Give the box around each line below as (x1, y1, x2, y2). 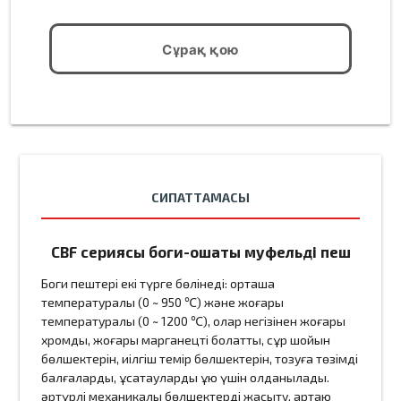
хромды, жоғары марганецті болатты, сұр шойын (41, 332, 331, 348)
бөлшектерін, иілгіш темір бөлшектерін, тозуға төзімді (41, 351, 359, 367)
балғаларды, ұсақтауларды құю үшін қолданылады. (41, 370, 330, 386)
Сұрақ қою (162, 40, 239, 58)
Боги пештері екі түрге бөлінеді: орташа (41, 276, 276, 292)
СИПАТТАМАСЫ (151, 189, 250, 205)
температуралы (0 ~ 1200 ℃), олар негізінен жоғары (41, 313, 346, 329)
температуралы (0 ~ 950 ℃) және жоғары (41, 294, 285, 311)
